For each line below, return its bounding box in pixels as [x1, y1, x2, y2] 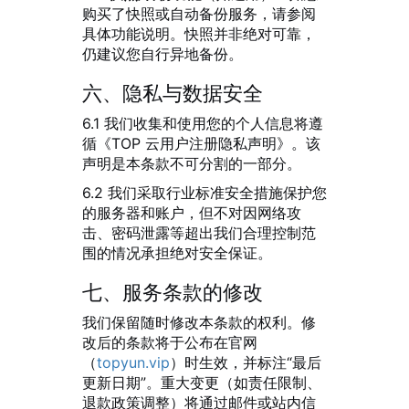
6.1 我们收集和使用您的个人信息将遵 [82, 114, 323, 132]
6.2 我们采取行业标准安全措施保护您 [82, 184, 327, 202]
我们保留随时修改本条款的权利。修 [82, 313, 316, 331]
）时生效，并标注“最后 [170, 353, 321, 372]
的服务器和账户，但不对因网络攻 [82, 204, 301, 222]
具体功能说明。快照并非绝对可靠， [82, 25, 316, 43]
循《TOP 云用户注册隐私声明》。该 [82, 134, 320, 152]
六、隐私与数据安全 [82, 81, 263, 105]
